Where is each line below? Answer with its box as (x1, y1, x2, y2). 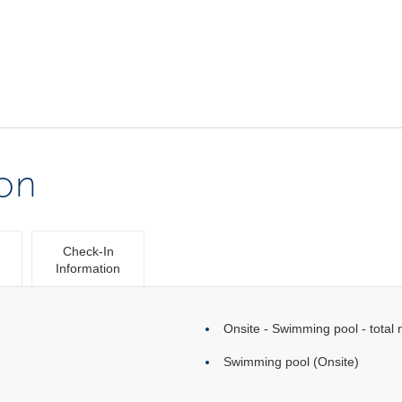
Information (56, 261, 120, 275)
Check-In (62, 244, 114, 258)
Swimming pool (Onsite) (223, 354, 359, 369)
